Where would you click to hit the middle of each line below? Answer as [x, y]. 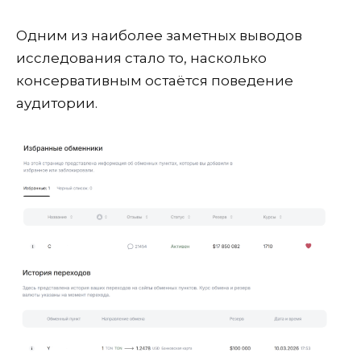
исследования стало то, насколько [141, 58]
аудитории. [57, 103]
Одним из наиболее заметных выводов [159, 35]
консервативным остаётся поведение [155, 80]
